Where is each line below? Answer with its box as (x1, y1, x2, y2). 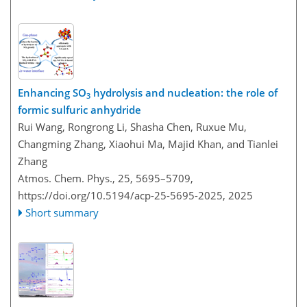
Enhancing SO (18, 86, 86, 100)
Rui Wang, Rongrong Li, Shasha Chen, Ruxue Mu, (18, 120, 247, 134)
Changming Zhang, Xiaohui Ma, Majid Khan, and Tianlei (18, 137, 278, 151)
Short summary (25, 206, 99, 220)
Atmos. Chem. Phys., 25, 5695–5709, (18, 171, 193, 186)
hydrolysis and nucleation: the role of (90, 86, 278, 100)
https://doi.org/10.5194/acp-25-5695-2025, (18, 188, 225, 203)
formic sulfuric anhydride (18, 103, 141, 117)
